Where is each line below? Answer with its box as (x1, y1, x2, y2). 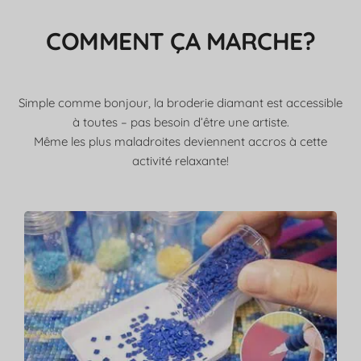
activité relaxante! (132, 153, 229, 169)
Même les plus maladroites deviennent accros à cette (34, 134, 327, 150)
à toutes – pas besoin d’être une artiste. (72, 114, 289, 131)
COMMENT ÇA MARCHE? (46, 26, 315, 57)
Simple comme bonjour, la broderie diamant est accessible (19, 95, 342, 111)
